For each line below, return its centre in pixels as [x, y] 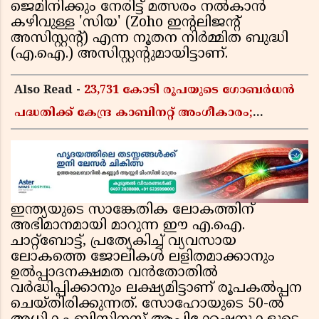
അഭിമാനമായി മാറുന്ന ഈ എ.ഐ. [128, 226]
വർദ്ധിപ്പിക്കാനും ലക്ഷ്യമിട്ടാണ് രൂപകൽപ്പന [156, 289]
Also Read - [49, 91]
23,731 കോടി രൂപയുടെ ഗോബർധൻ [189, 91]
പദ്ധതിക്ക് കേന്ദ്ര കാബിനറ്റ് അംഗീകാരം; [134, 114]
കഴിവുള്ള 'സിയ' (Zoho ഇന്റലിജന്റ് [126, 23]
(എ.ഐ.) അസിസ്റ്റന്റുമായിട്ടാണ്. [121, 55]
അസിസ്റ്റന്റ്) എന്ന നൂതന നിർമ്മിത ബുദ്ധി [150, 39]
